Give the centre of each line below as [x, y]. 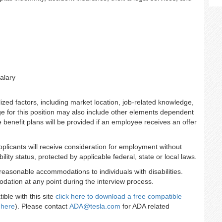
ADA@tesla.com [95, 206]
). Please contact [42, 206]
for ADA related [145, 206]
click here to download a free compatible [119, 196]
